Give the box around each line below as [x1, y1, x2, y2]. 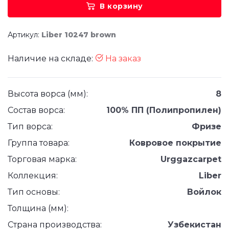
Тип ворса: [8, 122, 53, 131]
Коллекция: [8, 171, 58, 180]
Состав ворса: [8, 105, 65, 115]
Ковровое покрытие [129, 138, 221, 148]
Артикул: [8, 30, 41, 39]
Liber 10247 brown [41, 30, 116, 39]
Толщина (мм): [8, 203, 68, 213]
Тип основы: [8, 187, 60, 197]
